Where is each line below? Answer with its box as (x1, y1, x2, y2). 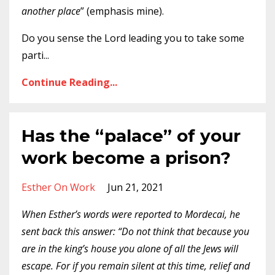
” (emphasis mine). (80, 4, 164, 18)
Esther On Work (21, 180, 95, 194)
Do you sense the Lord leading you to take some (21, 31, 244, 45)
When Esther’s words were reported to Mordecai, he (21, 207, 240, 221)
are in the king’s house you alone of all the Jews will (21, 242, 238, 255)
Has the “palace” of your (21, 125, 241, 146)
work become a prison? (21, 147, 231, 168)
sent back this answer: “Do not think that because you (21, 225, 249, 238)
